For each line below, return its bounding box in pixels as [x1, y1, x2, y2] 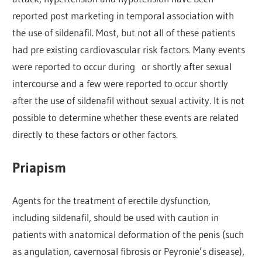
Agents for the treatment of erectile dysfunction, [12, 194, 211, 207]
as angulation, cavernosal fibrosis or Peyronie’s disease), [12, 245, 245, 258]
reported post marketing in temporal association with [12, 9, 235, 22]
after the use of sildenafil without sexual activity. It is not [12, 94, 245, 107]
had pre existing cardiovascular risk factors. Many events [12, 43, 246, 56]
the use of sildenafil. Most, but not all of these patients [12, 26, 236, 39]
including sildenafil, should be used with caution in [12, 211, 219, 224]
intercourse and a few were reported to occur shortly [12, 77, 229, 90]
